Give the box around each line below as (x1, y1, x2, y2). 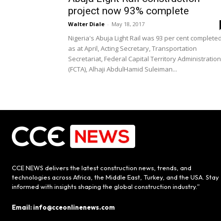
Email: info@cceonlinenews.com (12, 203, 115, 212)
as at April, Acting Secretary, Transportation (68, 44, 197, 53)
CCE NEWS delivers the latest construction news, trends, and (12, 164, 191, 172)
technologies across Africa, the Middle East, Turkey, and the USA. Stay (12, 173, 219, 182)
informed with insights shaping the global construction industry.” (12, 183, 200, 191)
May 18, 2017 (111, 20, 145, 28)
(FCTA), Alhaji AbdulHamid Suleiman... (68, 65, 177, 74)
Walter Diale (68, 20, 105, 28)
